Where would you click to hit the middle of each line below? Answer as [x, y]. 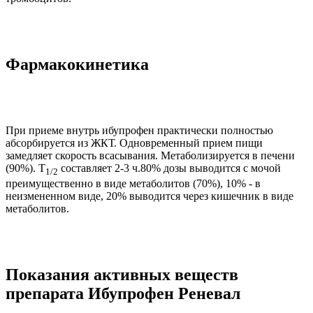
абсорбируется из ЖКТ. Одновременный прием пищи [134, 143]
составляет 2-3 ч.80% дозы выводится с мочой [169, 168]
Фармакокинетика [77, 65]
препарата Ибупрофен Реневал [123, 294]
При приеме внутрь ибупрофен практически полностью [139, 131]
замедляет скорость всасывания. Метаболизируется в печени [150, 156]
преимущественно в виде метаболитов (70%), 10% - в [133, 184]
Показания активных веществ [122, 275]
